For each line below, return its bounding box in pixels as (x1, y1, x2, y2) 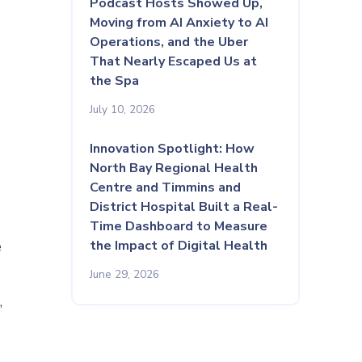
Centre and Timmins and (90, 179, 242, 197)
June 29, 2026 (90, 267, 160, 283)
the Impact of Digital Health (90, 237, 268, 255)
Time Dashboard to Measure (90, 217, 268, 236)
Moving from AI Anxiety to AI (90, 14, 269, 32)
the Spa (90, 72, 140, 90)
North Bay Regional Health (90, 159, 259, 178)
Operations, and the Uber (90, 33, 249, 52)
